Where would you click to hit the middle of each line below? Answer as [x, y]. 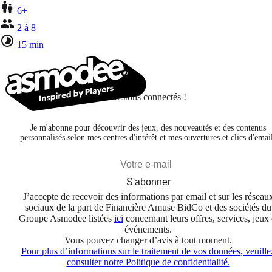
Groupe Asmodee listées [66, 218]
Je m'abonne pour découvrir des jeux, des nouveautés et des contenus [148, 127]
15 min [30, 44]
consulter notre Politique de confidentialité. [148, 262]
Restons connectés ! [148, 97]
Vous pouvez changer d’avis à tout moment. [148, 240]
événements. [148, 229]
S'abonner [148, 182]
